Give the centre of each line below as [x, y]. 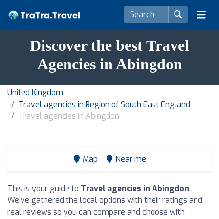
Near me [131, 159]
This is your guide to [44, 188]
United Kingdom [35, 93]
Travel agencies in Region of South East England [104, 104]
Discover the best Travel [109, 45]
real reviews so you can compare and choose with [96, 212]
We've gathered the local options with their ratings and [105, 200]
